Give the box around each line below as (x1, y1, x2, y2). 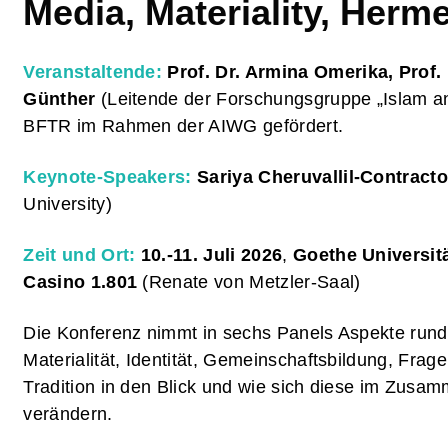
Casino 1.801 (23, 272, 138, 292)
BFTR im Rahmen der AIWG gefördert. (23, 116, 344, 136)
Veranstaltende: (23, 62, 163, 82)
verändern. (23, 404, 113, 424)
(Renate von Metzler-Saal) (137, 272, 361, 292)
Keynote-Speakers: (23, 167, 198, 187)
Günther (23, 89, 96, 109)
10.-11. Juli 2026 (140, 245, 283, 265)
